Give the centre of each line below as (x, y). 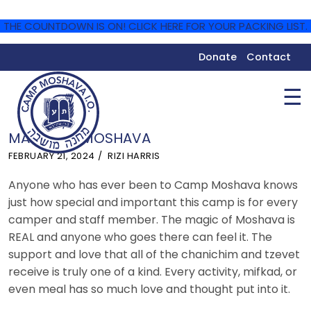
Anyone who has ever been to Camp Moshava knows (153, 185)
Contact (269, 57)
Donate (218, 57)
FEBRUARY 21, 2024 (52, 156)
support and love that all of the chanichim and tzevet (154, 254)
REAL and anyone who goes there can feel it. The (140, 237)
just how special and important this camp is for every (153, 202)
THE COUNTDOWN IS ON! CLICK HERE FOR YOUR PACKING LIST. (155, 26)
